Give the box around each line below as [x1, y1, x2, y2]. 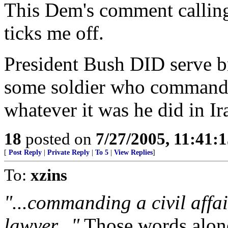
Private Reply [47, 149, 90, 156]
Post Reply [9, 149, 42, 156]
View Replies [114, 149, 153, 156]
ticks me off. [4, 22, 104, 44]
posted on [21, 129, 96, 148]
